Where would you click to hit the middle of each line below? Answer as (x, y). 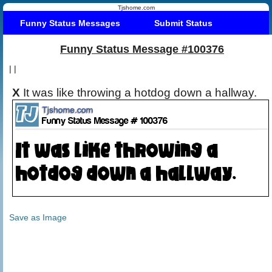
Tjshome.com (136, 8)
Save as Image (38, 217)
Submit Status (183, 23)
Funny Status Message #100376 (142, 49)
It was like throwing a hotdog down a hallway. (141, 92)
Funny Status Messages (70, 23)
